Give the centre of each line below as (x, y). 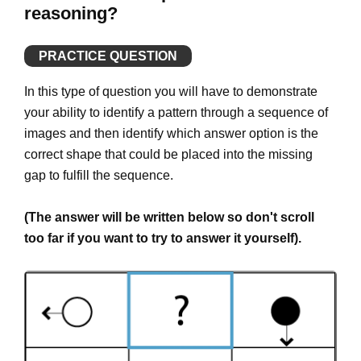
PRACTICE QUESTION (108, 56)
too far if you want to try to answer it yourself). (163, 238)
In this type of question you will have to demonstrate (171, 91)
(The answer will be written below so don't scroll (169, 217)
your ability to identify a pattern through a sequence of (176, 112)
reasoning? (71, 14)
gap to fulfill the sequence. (99, 175)
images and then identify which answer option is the (171, 133)
